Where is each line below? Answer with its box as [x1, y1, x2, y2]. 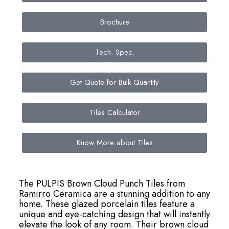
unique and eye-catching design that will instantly [18, 208, 210, 221]
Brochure [100, 16, 129, 28]
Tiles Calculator [89, 107, 140, 118]
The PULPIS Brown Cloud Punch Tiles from [18, 177, 185, 190]
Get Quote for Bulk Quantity [70, 77, 159, 88]
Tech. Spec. [95, 47, 134, 58]
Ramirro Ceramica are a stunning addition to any [18, 187, 210, 200]
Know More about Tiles [76, 137, 153, 148]
